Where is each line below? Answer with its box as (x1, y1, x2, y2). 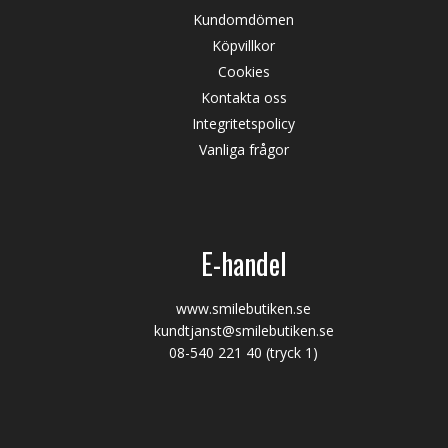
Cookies (217, 62, 270, 82)
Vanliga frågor (198, 140, 289, 160)
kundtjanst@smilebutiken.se (153, 321, 334, 341)
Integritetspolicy (192, 114, 296, 134)
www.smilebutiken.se (176, 299, 312, 319)
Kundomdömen (193, 10, 295, 30)
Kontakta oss (200, 88, 287, 108)
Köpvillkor (212, 36, 276, 56)
